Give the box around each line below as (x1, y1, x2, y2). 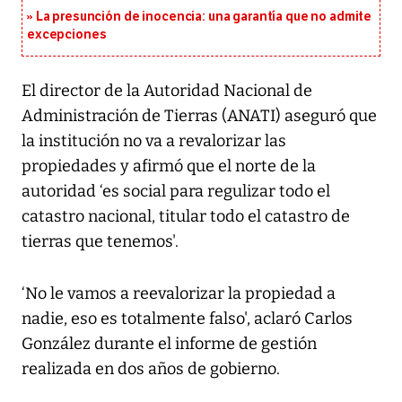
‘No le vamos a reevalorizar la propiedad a (22, 284, 336, 304)
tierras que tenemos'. (22, 232, 179, 252)
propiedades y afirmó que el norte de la (22, 156, 316, 177)
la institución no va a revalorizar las (22, 131, 286, 152)
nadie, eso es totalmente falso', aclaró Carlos (22, 309, 353, 329)
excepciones (27, 27, 107, 43)
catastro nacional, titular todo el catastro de (22, 206, 350, 227)
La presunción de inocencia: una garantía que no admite (35, 9, 372, 25)
